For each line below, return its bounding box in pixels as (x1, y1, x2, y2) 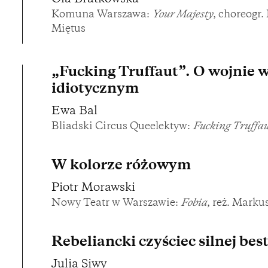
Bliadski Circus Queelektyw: (51, 122, 193, 132)
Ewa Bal (51, 106, 98, 118)
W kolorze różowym (51, 159, 191, 173)
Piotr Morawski (51, 182, 135, 194)
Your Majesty (152, 10, 213, 20)
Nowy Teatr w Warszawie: (51, 199, 181, 209)
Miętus (51, 25, 86, 35)
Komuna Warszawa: (51, 10, 152, 20)
